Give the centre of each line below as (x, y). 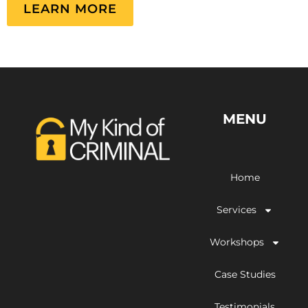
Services (237, 210)
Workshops (236, 242)
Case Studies (245, 275)
